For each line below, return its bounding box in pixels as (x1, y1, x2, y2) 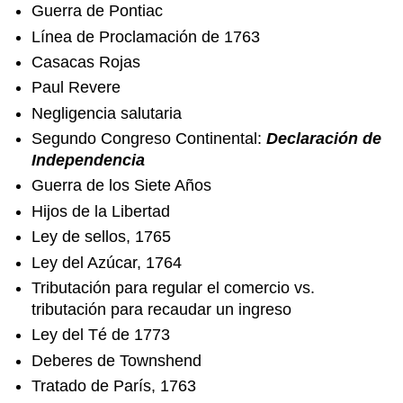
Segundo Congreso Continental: (31, 130, 267, 148)
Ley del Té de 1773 (31, 326, 171, 345)
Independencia (31, 151, 146, 170)
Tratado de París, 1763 (31, 377, 197, 396)
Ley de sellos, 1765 (31, 228, 172, 246)
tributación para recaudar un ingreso (31, 300, 292, 319)
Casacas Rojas (31, 52, 141, 71)
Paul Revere (31, 78, 121, 97)
